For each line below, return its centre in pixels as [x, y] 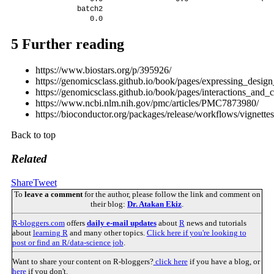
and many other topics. [107, 232]
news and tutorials [215, 223]
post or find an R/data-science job [68, 242]
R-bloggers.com [38, 223]
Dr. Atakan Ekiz [154, 204]
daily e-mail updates [121, 223]
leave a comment [53, 194]
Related [29, 159]
